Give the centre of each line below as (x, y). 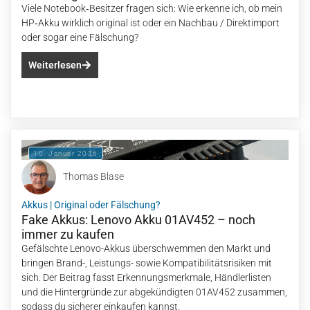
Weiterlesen (55, 65)
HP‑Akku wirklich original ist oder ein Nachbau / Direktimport (151, 22)
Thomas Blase (93, 177)
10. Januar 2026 (66, 153)
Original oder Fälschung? (107, 204)
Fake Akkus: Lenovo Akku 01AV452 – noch (138, 219)
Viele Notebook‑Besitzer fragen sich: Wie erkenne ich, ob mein (152, 8)
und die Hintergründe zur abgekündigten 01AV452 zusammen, (154, 292)
